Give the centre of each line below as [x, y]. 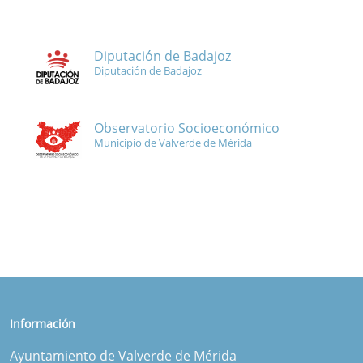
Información [43, 323]
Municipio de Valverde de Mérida [173, 142]
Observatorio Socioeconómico [187, 128]
